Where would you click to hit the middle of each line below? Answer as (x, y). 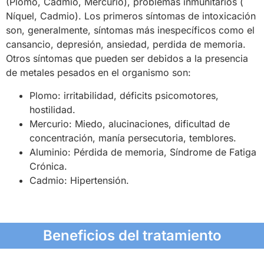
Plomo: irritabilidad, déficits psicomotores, (124, 95)
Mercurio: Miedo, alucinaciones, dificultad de (130, 123)
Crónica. (48, 166)
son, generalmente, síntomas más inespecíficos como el (130, 30)
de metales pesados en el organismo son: (98, 73)
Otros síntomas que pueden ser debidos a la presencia (127, 59)
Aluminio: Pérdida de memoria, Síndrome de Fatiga (143, 152)
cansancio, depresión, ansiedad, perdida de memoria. (126, 44)
